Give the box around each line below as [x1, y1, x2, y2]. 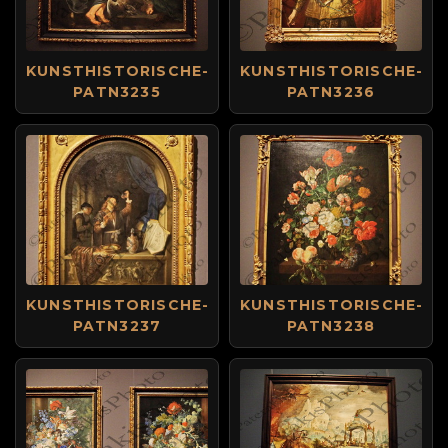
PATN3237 [72, 317, 162, 335]
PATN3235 [73, 83, 161, 101]
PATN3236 [286, 83, 376, 101]
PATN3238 [286, 317, 376, 335]
